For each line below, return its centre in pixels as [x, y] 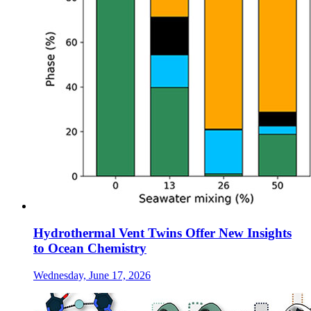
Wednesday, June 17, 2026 [92, 275]
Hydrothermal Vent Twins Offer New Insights [162, 233]
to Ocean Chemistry [90, 249]
